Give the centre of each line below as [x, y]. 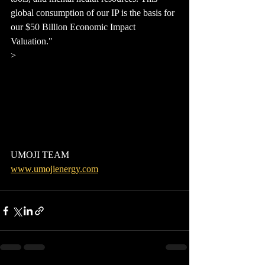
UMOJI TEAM [40, 155]
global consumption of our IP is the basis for [94, 13]
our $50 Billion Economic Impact [74, 27]
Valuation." [32, 41]
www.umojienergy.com [54, 169]
